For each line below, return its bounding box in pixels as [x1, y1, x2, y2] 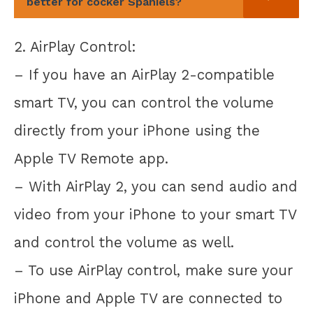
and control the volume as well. [14, 233, 234, 251]
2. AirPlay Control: [14, 38, 136, 55]
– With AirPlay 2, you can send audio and [14, 177, 298, 195]
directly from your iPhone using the [14, 122, 260, 139]
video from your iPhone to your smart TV [14, 205, 296, 223]
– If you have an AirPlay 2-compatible [14, 66, 275, 83]
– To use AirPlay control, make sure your [14, 261, 293, 279]
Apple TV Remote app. [14, 150, 168, 167]
